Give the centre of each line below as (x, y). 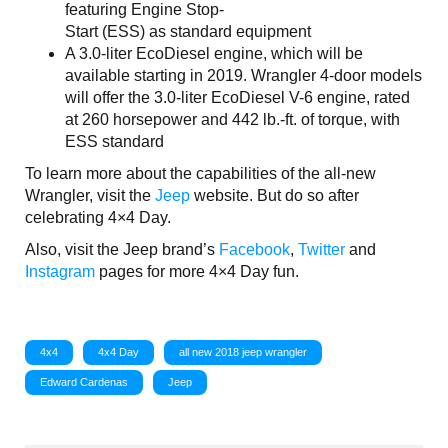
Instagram (60, 272)
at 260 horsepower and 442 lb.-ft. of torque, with (232, 120)
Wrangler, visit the (90, 196)
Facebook (254, 250)
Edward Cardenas (84, 382)
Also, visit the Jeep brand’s (122, 250)
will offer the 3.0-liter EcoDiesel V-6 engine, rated (237, 98)
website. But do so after (274, 196)
